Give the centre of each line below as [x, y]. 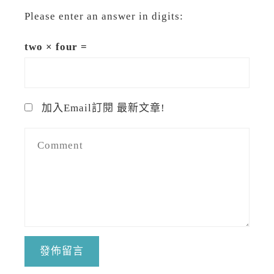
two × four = [56, 47]
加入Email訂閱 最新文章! [102, 108]
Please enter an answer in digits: [104, 16]
